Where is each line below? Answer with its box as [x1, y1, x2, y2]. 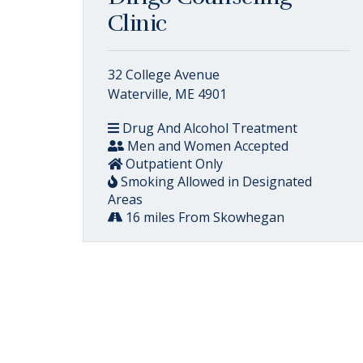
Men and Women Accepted [124, 137, 288, 155]
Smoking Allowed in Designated [117, 173, 312, 190]
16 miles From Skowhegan [122, 208, 284, 226]
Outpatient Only [122, 155, 223, 173]
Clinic [108, 10, 167, 37]
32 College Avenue [108, 66, 220, 83]
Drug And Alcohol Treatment [119, 119, 297, 137]
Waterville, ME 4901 [108, 85, 227, 103]
